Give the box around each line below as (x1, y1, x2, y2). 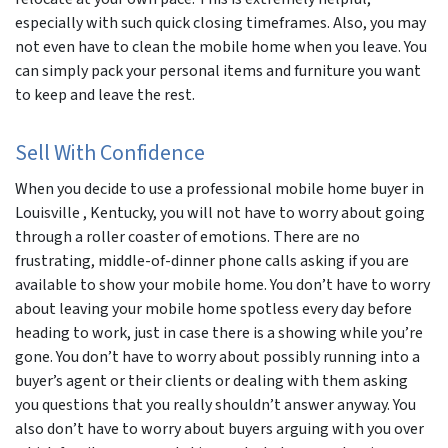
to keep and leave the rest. (15, 83, 195, 106)
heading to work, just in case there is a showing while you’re (15, 321, 423, 344)
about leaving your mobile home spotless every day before (15, 297, 412, 320)
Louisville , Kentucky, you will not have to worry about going (15, 201, 425, 224)
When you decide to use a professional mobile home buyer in (15, 177, 424, 200)
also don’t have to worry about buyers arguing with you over (15, 417, 424, 440)
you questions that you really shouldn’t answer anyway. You (15, 393, 416, 416)
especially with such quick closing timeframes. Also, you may (15, 11, 426, 34)
